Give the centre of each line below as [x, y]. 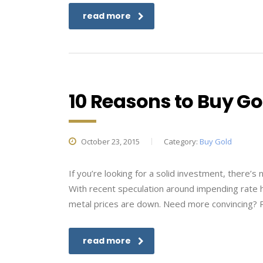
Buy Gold [216, 141]
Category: [182, 141]
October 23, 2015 [109, 141]
